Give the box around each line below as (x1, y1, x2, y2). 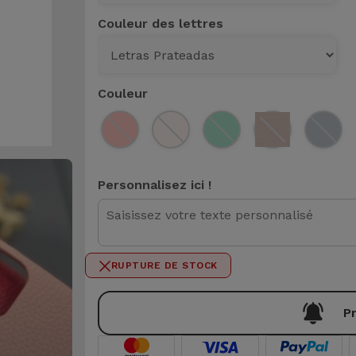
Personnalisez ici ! (97, 177, 211, 192)
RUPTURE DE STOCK (110, 260, 218, 271)
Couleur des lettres (97, 16, 223, 31)
